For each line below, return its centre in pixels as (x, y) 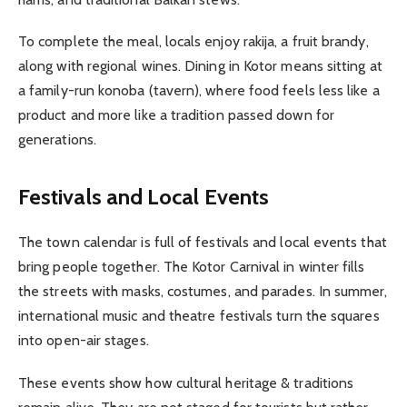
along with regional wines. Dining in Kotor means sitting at (200, 66)
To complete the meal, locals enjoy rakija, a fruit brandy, (194, 42)
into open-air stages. (84, 341)
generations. (57, 140)
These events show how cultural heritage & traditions (186, 382)
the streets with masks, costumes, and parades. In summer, (203, 292)
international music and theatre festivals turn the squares (199, 316)
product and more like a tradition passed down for (176, 115)
